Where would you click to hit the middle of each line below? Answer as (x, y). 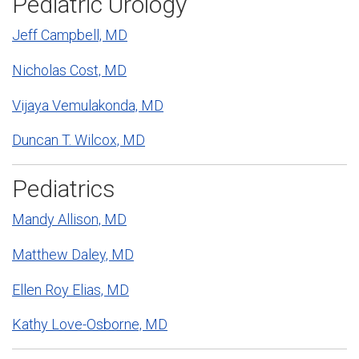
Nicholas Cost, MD (69, 71)
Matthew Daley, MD (73, 254)
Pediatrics (64, 188)
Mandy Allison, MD (69, 220)
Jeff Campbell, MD (70, 35)
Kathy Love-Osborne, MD (90, 325)
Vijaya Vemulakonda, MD (88, 105)
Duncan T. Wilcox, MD (79, 140)
